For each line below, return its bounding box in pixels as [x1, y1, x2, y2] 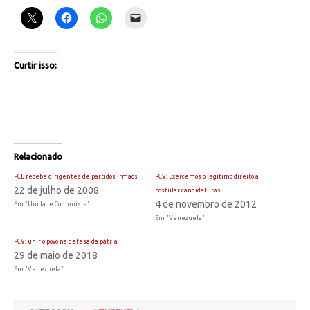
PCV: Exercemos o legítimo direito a [155, 173, 259, 181]
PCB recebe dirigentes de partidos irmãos [14, 173, 138, 181]
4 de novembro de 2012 [155, 199, 257, 210]
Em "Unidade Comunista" [14, 201, 90, 208]
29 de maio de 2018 [14, 250, 98, 262]
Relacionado [14, 152, 62, 162]
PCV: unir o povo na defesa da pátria [14, 238, 118, 246]
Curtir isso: [14, 61, 57, 71]
